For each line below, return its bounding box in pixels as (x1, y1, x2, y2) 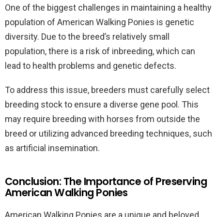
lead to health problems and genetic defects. (5, 61, 176, 71)
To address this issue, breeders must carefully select (5, 85, 210, 95)
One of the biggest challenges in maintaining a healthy (5, 2, 212, 13)
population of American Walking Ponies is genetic (5, 17, 194, 27)
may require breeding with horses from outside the (5, 114, 200, 124)
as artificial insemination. (5, 143, 100, 153)
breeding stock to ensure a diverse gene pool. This (5, 99, 199, 109)
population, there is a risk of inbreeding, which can (5, 46, 195, 56)
